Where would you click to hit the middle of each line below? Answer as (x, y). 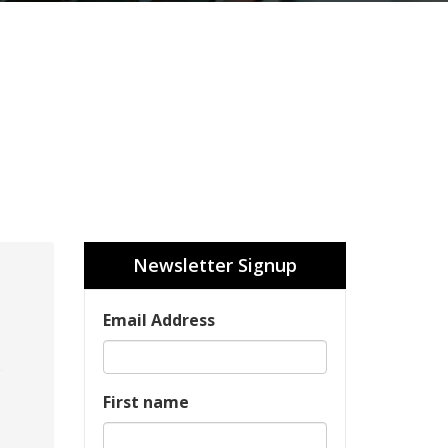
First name (145, 402)
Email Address (158, 320)
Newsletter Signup (214, 265)
